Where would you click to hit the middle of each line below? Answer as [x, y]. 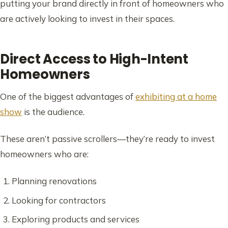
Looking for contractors [59, 200]
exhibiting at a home [176, 97]
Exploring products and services [75, 219]
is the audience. [53, 112]
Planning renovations [54, 181]
